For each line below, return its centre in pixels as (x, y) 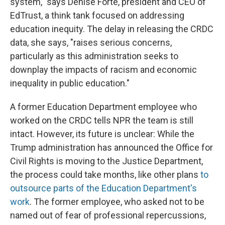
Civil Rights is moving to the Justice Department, (106, 161)
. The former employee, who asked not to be (117, 202)
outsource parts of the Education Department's (103, 188)
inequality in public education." (70, 83)
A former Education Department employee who (103, 107)
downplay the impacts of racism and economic (103, 70)
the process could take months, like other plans (105, 175)
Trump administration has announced (84, 147)
